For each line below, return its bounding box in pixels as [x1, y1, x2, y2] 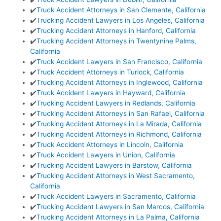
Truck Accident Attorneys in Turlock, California [37, 68, 184, 76]
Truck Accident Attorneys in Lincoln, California [37, 140, 184, 148]
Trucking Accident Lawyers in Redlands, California [37, 99, 196, 107]
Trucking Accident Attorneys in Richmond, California [37, 130, 202, 138]
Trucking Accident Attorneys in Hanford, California [37, 26, 196, 35]
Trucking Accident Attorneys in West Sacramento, [37, 171, 195, 180]
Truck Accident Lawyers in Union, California [37, 150, 176, 159]
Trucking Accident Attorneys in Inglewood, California [37, 78, 203, 86]
